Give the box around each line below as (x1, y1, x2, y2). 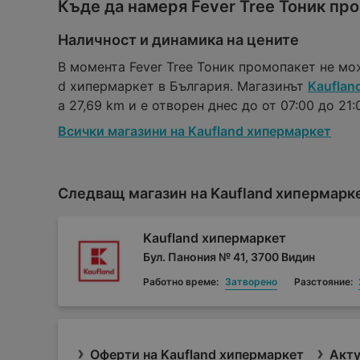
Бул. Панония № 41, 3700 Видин (143, 249, 315, 264)
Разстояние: (293, 276, 353, 288)
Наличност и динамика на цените (58, 31, 299, 49)
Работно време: (143, 276, 219, 288)
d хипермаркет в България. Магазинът (58, 78, 308, 95)
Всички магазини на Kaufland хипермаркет (58, 123, 331, 140)
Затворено (224, 276, 277, 288)
